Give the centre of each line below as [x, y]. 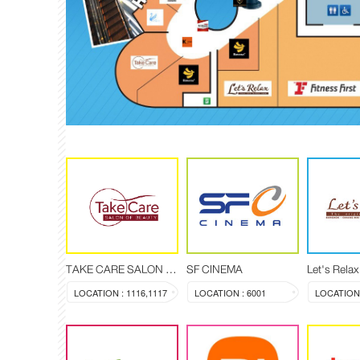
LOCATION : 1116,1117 [121, 292]
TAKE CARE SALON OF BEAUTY [171, 269]
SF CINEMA [215, 269]
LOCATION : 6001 [230, 292]
